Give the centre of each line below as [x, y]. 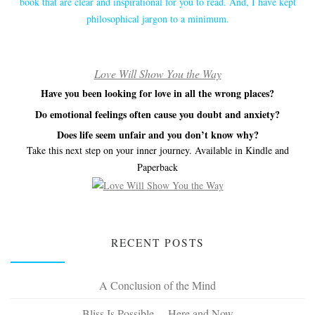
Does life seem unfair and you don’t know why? [157, 135]
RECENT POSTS [157, 242]
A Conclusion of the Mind [157, 285]
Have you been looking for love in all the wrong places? [157, 94]
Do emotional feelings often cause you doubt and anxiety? [157, 114]
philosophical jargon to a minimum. [157, 19]
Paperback [157, 167]
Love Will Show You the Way [157, 74]
